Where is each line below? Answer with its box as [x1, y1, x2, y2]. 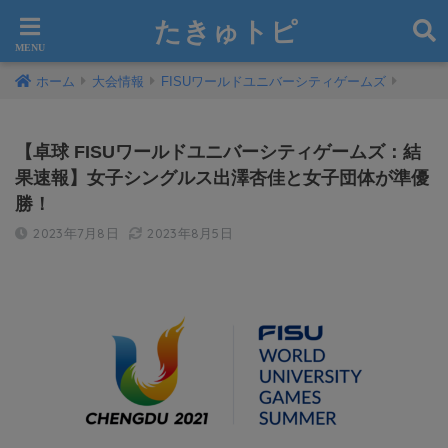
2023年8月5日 [147, 225, 234, 241]
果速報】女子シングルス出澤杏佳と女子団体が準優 [15, 168, 429, 188]
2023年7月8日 [33, 225, 120, 241]
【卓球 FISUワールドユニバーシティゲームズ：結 [15, 142, 421, 162]
